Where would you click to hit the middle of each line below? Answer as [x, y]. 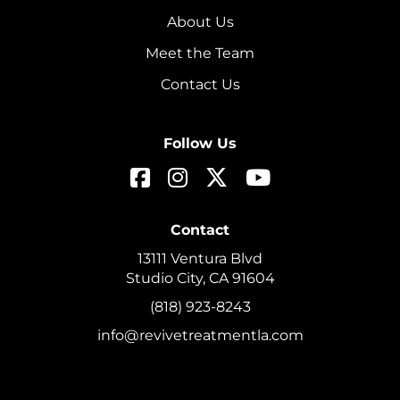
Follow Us [200, 143]
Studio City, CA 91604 [200, 278]
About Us [200, 21]
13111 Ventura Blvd [200, 258]
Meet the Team [200, 53]
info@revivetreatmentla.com [200, 335]
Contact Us [200, 84]
